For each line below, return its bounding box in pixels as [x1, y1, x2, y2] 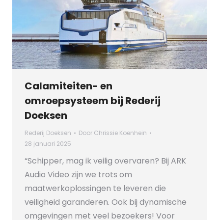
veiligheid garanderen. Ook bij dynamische [25, 196, 187, 208]
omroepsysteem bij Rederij [25, 94, 161, 108]
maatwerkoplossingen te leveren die [25, 183, 166, 194]
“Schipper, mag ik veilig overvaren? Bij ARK [25, 155, 186, 167]
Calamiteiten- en [25, 79, 112, 93]
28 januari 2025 [25, 139, 71, 148]
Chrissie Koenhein [94, 129, 147, 137]
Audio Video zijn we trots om [25, 169, 132, 181]
